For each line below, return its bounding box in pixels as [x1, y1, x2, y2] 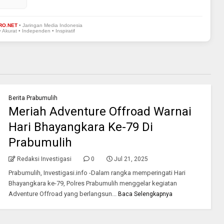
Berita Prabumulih [8, 94, 57, 101]
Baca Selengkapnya [118, 190, 173, 197]
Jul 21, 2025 [113, 155, 148, 162]
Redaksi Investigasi [16, 155, 71, 162]
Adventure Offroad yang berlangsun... [8, 189, 116, 197]
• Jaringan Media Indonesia [17, 22, 82, 28]
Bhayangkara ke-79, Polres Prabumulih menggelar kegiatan [8, 179, 177, 187]
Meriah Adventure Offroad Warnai [8, 104, 191, 118]
